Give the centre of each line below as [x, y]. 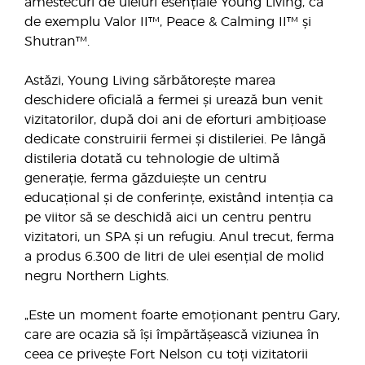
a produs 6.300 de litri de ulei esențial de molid [174, 257]
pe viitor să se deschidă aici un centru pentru [168, 218]
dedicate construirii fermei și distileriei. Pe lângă [175, 139]
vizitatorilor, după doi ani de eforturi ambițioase [175, 120]
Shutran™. [57, 42]
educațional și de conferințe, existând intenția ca [179, 198]
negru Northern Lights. [97, 276]
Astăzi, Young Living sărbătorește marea [150, 81]
